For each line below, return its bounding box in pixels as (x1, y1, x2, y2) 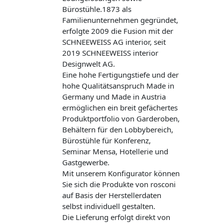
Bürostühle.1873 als (62, 3, 132, 14)
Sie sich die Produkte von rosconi (62, 179, 176, 189)
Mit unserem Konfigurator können (62, 168, 180, 178)
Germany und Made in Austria (62, 91, 166, 102)
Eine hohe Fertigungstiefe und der (62, 69, 179, 80)
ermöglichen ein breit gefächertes (62, 102, 178, 112)
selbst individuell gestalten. (62, 201, 156, 211)
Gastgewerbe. (62, 157, 110, 167)
